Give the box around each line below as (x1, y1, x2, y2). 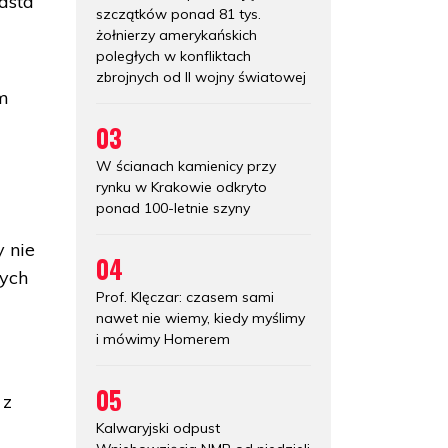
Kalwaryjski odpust (96, 418, 220, 437)
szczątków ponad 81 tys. (96, 4, 261, 23)
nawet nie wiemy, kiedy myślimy (96, 308, 305, 327)
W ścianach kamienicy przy (96, 156, 276, 175)
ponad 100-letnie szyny (96, 198, 250, 217)
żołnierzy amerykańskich (96, 25, 257, 44)
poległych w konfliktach (96, 46, 251, 65)
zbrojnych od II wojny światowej (96, 67, 306, 86)
